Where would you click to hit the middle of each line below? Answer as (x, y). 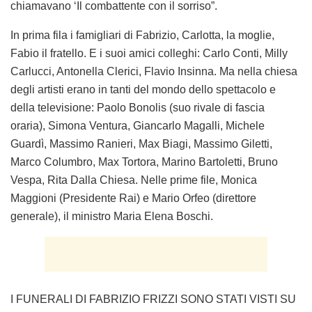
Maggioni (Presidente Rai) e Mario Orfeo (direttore (133, 198)
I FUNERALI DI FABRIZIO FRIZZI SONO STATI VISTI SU (153, 299)
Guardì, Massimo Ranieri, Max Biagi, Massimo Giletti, (141, 143)
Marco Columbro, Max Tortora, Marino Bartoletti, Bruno (144, 162)
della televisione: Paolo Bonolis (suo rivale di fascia (138, 107)
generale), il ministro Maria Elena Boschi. (112, 216)
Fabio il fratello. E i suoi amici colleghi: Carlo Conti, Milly (149, 53)
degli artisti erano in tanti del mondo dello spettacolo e (143, 89)
